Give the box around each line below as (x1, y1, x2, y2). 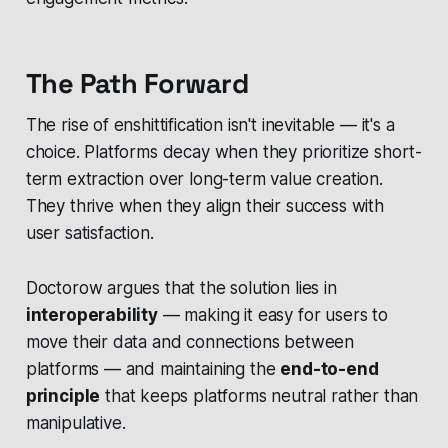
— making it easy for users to (157, 305, 388, 326)
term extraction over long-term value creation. (25, 169, 383, 190)
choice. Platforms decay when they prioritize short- (25, 142, 423, 163)
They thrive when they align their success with (25, 196, 384, 217)
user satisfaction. (25, 223, 154, 244)
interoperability (25, 305, 158, 326)
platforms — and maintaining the (25, 359, 281, 380)
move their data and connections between (25, 332, 355, 353)
